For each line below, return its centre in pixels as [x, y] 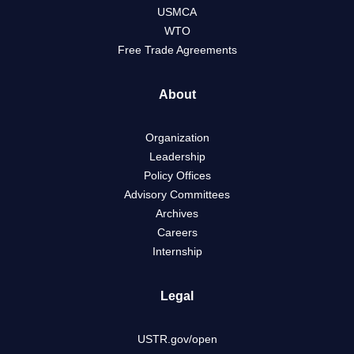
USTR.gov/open [177, 339]
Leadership [177, 157]
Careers [177, 233]
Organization [177, 138]
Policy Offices [177, 176]
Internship [177, 252]
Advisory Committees [177, 195]
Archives [177, 214]
